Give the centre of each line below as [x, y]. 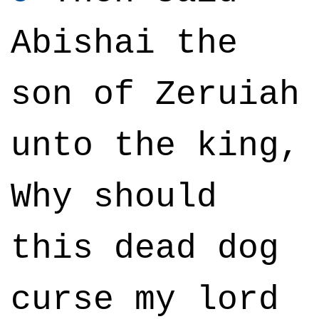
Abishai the [124, 43]
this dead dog [145, 249]
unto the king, [155, 146]
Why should [114, 197]
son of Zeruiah [155, 95]
